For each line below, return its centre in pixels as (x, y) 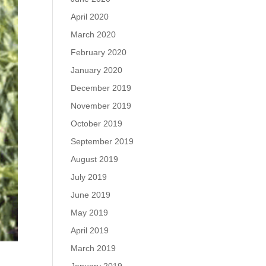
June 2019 (91, 195)
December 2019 (101, 88)
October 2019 (97, 123)
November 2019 (101, 106)
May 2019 (90, 213)
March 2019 (94, 248)
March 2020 (94, 34)
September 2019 (102, 141)
